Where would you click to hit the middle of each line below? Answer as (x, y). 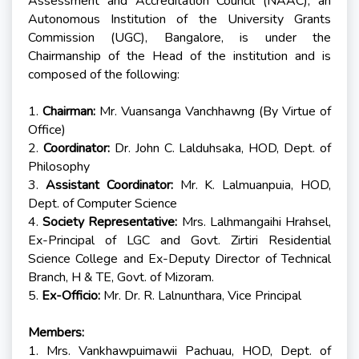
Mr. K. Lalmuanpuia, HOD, (252, 186)
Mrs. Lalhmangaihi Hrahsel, (254, 222)
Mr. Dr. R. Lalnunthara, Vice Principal (201, 296)
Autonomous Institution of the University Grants (179, 20)
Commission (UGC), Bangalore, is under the (179, 38)
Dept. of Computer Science (103, 204)
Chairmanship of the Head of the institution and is (179, 56)
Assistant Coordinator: (109, 186)
